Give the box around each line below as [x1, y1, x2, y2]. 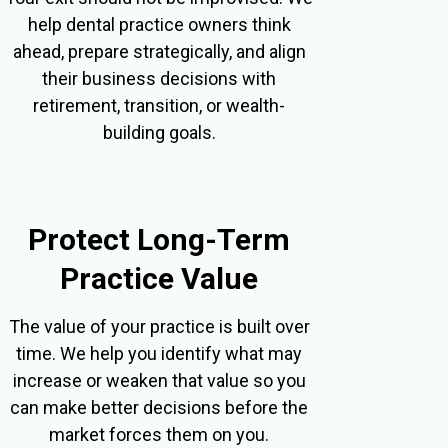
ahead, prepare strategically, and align [12, 40, 306, 62]
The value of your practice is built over [8, 315, 310, 337]
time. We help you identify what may [16, 342, 303, 364]
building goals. [102, 121, 216, 143]
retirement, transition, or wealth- [33, 94, 286, 116]
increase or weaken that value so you [12, 369, 306, 391]
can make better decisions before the [10, 396, 309, 418]
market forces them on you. [49, 423, 270, 445]
